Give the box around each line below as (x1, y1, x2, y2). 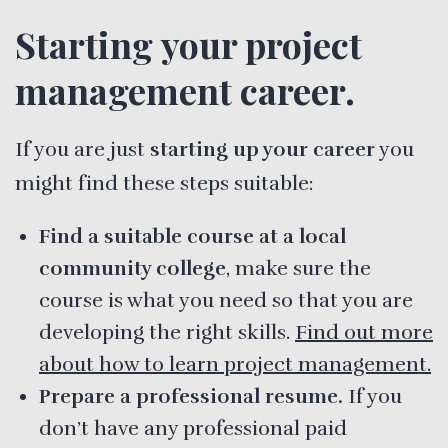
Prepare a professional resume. (39, 383, 343, 409)
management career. (15, 66, 355, 114)
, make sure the (226, 255, 371, 281)
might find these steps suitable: (15, 170, 314, 196)
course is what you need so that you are (39, 287, 413, 313)
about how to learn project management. (39, 351, 431, 377)
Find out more (295, 319, 433, 345)
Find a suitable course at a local (39, 223, 346, 249)
